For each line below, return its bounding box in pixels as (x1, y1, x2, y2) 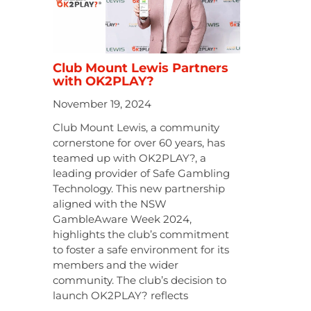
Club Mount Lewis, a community (53, 121, 219, 135)
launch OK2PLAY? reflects (53, 289, 188, 303)
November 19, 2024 (53, 97, 151, 111)
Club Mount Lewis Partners (53, 60, 228, 76)
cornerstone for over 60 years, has (53, 136, 225, 150)
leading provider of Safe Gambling (53, 167, 230, 180)
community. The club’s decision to (53, 274, 226, 287)
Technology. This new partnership (53, 182, 225, 196)
